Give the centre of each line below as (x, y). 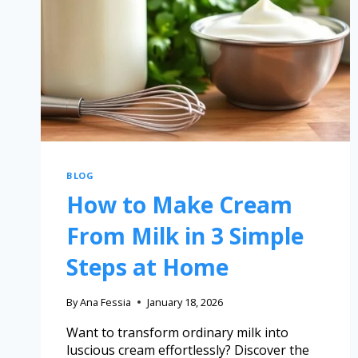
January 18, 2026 (185, 302)
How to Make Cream (179, 204)
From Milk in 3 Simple (185, 235)
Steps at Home (147, 267)
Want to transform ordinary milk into (177, 332)
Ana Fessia (106, 302)
